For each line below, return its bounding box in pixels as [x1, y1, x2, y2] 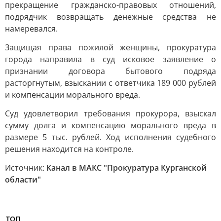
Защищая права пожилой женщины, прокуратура [5, 42, 216, 53]
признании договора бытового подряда [5, 66, 216, 76]
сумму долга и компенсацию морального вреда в [5, 120, 216, 131]
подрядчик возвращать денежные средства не [5, 11, 216, 22]
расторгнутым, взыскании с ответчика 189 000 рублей [5, 77, 216, 88]
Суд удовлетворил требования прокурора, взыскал [5, 108, 216, 119]
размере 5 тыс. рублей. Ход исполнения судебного [5, 132, 216, 143]
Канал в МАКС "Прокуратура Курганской [46, 162, 207, 173]
